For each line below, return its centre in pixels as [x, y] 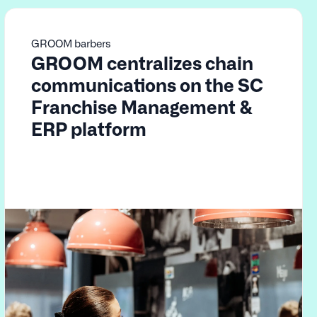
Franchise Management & [142, 106]
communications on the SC [147, 84]
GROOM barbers [71, 42]
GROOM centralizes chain [142, 62]
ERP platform [88, 128]
